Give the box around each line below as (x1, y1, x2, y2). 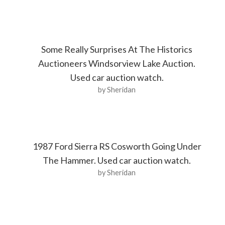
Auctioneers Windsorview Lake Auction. (38, 58, 196, 69)
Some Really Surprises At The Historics (41, 44, 193, 55)
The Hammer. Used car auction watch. (43, 154, 191, 166)
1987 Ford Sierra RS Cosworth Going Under (32, 140, 201, 152)
